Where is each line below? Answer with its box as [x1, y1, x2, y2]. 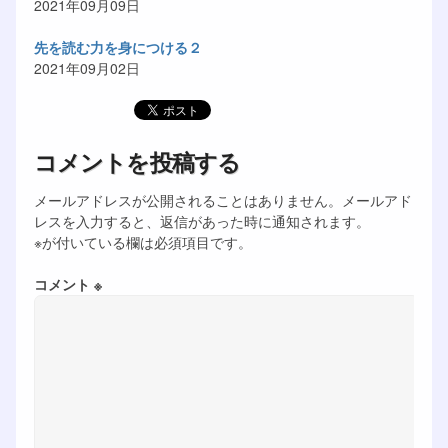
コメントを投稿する [33, 144, 241, 178]
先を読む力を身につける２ [33, 36, 202, 57]
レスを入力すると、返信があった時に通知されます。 [33, 211, 370, 231]
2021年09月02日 [33, 57, 140, 78]
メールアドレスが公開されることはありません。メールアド [33, 190, 412, 210]
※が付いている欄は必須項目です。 [33, 232, 252, 252]
